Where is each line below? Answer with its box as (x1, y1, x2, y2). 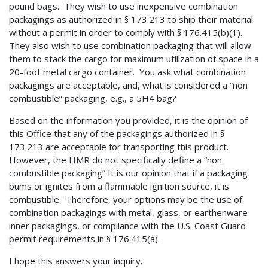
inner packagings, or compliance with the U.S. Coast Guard (9, 220, 246, 232)
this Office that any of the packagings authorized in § (9, 127, 224, 140)
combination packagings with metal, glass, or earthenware (9, 206, 248, 219)
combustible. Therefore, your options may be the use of (9, 193, 242, 206)
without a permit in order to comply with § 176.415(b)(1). (9, 26, 242, 39)
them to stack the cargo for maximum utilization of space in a (9, 53, 259, 65)
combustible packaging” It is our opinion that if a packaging (9, 167, 248, 179)
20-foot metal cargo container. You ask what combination (9, 66, 246, 78)
